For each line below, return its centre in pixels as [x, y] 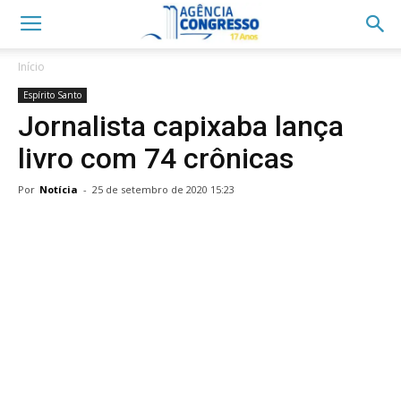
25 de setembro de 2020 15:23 [163, 189]
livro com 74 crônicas [156, 158]
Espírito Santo [52, 95]
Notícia [59, 189]
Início [31, 67]
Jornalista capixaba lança [181, 126]
